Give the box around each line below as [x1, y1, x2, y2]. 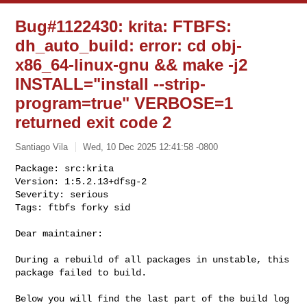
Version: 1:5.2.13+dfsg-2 [15, 175, 147, 187]
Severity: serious [15, 188, 109, 200]
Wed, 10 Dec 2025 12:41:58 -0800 [83, 141, 219, 152]
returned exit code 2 [15, 113, 172, 132]
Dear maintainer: [15, 228, 103, 239]
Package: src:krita [15, 162, 114, 174]
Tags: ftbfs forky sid [15, 201, 131, 213]
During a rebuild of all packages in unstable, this [15, 254, 290, 265]
